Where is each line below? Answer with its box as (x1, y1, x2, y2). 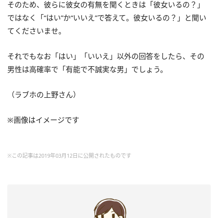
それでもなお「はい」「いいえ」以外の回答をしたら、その (7, 51, 204, 61)
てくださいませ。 (7, 25, 66, 36)
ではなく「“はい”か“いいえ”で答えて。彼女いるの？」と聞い (7, 12, 206, 22)
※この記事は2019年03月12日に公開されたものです (7, 151, 131, 159)
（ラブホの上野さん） (7, 89, 80, 99)
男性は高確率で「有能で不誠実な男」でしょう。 (7, 64, 167, 74)
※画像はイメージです (7, 114, 79, 125)
